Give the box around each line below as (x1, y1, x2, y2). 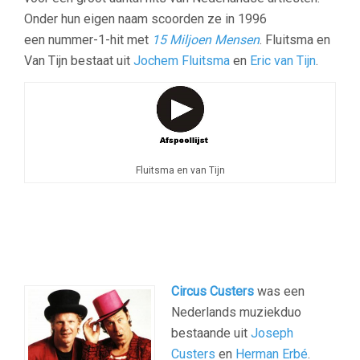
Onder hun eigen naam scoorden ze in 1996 (24, 11, 267, 27)
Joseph (251, 325, 293, 342)
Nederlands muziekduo (171, 305, 301, 321)
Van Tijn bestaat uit (24, 53, 133, 69)
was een (254, 284, 305, 300)
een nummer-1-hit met (24, 32, 152, 48)
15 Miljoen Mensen (152, 32, 260, 48)
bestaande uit (171, 325, 251, 342)
